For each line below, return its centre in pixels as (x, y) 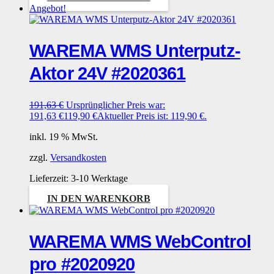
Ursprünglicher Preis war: (116, 105)
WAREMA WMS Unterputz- (135, 50)
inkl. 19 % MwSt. (64, 136)
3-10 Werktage (99, 178)
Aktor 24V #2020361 (108, 73)
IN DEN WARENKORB (98, 199)
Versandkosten (78, 157)
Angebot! (48, 8)
